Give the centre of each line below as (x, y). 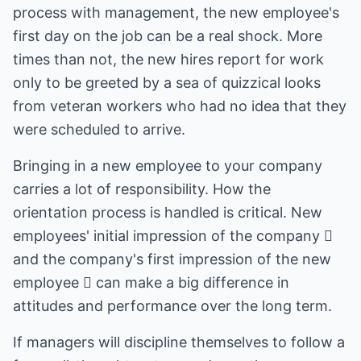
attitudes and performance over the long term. (172, 306)
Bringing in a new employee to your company (168, 166)
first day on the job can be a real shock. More (168, 36)
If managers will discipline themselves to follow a (179, 342)
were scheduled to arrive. (99, 129)
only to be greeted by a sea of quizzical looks (167, 83)
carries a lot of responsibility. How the (142, 189)
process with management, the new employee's (176, 12)
